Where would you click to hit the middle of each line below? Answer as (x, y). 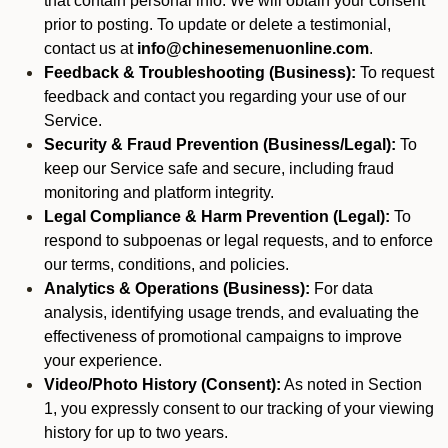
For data (341, 288)
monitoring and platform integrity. (159, 192)
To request (395, 72)
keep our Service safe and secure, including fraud (219, 168)
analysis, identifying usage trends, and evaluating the (231, 312)
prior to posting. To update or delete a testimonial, (217, 24)
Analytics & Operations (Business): (177, 288)
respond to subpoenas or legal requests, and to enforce (238, 240)
